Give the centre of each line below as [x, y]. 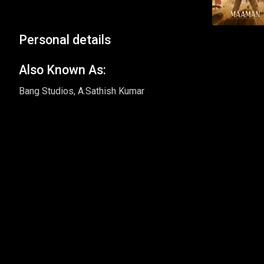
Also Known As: [62, 70]
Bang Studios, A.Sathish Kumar [82, 91]
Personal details [65, 40]
